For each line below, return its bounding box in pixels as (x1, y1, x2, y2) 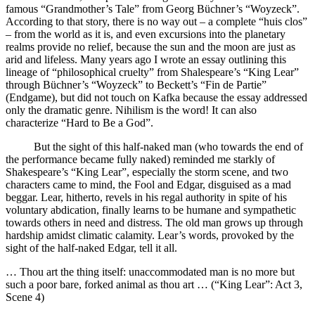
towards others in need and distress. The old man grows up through (6, 217, 303, 229)
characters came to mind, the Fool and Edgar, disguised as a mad (6, 179, 291, 191)
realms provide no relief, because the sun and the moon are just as (6, 41, 295, 53)
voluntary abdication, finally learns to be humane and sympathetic (6, 204, 296, 217)
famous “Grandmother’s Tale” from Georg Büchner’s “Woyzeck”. (6, 3, 300, 15)
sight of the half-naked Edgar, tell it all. (6, 242, 177, 255)
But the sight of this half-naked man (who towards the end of (6, 141, 303, 153)
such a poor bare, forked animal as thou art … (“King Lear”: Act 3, (6, 278, 302, 291)
